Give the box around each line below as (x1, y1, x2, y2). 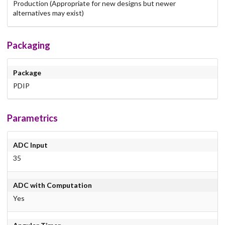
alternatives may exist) (13, 9, 84, 18)
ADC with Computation (13, 181, 92, 190)
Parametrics (7, 112, 58, 124)
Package (13, 68, 41, 77)
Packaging (7, 40, 50, 51)
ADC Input (13, 141, 48, 150)
